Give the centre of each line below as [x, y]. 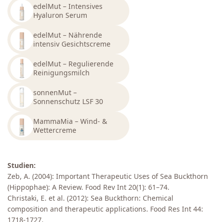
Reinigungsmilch [61, 72]
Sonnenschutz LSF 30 [68, 101]
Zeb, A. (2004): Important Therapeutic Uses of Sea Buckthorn [108, 176]
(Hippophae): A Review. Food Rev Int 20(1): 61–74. [88, 187]
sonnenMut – [55, 92]
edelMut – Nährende [68, 35]
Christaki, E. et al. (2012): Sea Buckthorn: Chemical [90, 198]
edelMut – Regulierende [73, 63]
